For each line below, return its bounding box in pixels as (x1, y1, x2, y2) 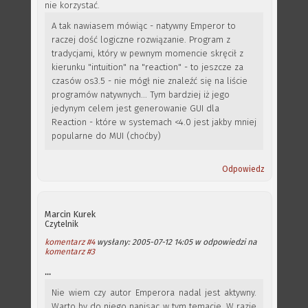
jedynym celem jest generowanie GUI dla (52, 103, 219, 113)
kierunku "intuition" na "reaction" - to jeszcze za (52, 62, 243, 72)
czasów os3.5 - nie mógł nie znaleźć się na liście (52, 76, 247, 86)
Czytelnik (45, 219, 78, 229)
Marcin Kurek (45, 209, 96, 219)
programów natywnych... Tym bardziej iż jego (52, 89, 230, 100)
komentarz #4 (45, 237, 95, 247)
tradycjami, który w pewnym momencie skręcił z (52, 48, 243, 58)
